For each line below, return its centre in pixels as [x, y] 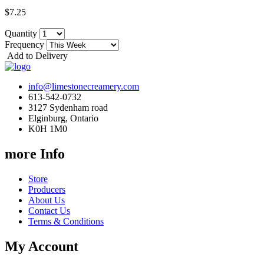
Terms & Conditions [66, 221]
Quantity [22, 33]
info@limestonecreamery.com [84, 86]
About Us [47, 200]
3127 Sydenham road [68, 107]
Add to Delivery [36, 55]
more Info [35, 154]
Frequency [26, 44]
